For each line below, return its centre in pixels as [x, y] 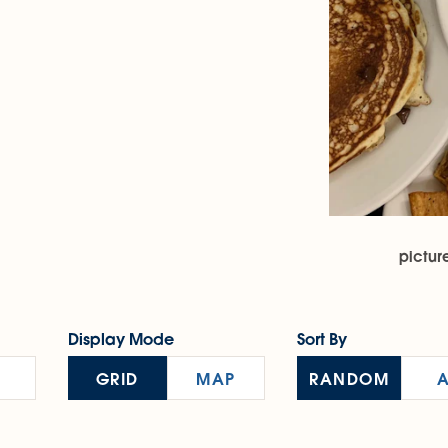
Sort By [322, 339]
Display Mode [121, 339]
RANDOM [349, 378]
